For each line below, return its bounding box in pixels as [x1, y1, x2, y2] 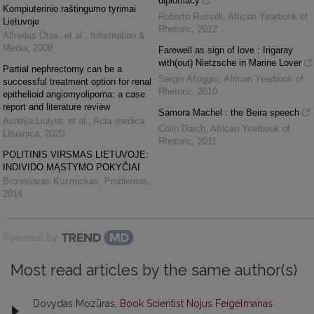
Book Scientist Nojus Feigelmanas [120, 298, 273, 309]
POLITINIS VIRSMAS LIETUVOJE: [3, 149, 149, 160]
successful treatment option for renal [3, 76, 151, 87]
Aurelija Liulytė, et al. [3, 116, 88, 126]
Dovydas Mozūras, [33, 298, 120, 309]
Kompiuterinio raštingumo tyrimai [3, 4, 136, 14]
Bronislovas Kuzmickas [3, 176, 99, 186]
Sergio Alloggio [158, 74, 219, 84]
